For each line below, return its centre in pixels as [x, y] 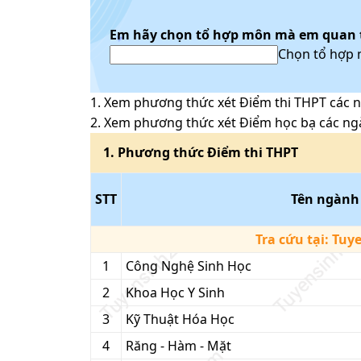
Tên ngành [325, 199]
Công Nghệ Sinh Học [189, 266]
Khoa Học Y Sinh [175, 293]
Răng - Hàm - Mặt [178, 346]
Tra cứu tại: [293, 239]
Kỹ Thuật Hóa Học [180, 319]
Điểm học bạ [278, 122]
